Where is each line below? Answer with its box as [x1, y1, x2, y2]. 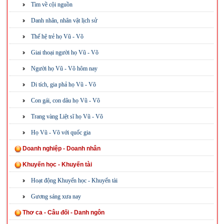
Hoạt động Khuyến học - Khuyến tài [30, 177, 117, 184]
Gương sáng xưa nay [30, 193, 81, 200]
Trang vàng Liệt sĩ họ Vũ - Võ [30, 113, 103, 120]
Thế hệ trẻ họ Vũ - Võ [30, 33, 83, 40]
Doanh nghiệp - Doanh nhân [22, 145, 100, 152]
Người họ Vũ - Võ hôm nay [30, 65, 97, 72]
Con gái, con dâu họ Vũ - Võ [30, 97, 100, 104]
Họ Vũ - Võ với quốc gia [30, 129, 90, 136]
